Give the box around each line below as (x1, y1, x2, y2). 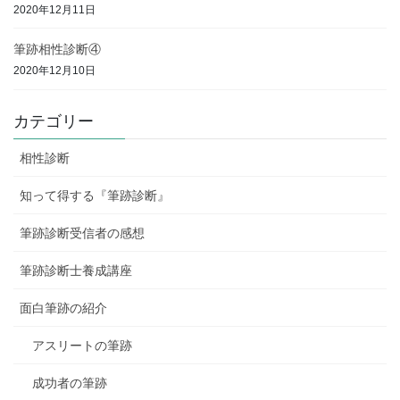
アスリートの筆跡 (32, 337, 132, 353)
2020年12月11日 (13, 3, 96, 16)
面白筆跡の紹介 (20, 300, 107, 315)
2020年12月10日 (13, 64, 96, 78)
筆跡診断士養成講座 (20, 262, 132, 278)
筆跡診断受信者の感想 (20, 225, 145, 240)
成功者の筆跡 (32, 375, 107, 390)
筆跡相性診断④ (13, 41, 101, 56)
